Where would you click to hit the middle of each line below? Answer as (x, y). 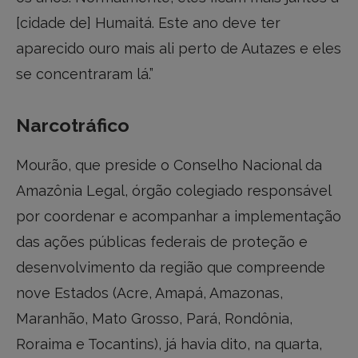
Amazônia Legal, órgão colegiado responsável (173, 191)
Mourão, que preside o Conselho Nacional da (169, 165)
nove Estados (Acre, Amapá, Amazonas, (149, 293)
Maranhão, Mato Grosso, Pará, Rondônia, (154, 319)
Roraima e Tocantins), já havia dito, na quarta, (169, 344)
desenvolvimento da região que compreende (171, 268)
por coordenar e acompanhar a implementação (179, 217)
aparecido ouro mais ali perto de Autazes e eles (179, 48)
